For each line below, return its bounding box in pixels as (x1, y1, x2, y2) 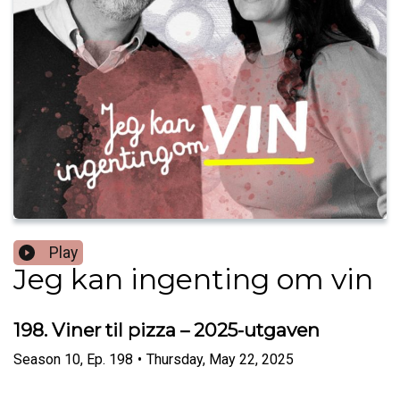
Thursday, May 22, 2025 (146, 350, 294, 368)
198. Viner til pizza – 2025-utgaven (13, 319, 320, 342)
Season (13, 350, 61, 368)
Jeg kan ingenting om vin (13, 262, 373, 297)
